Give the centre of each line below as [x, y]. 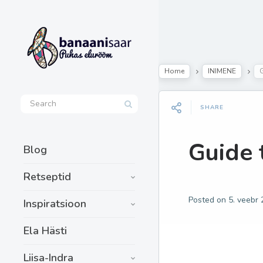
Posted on [208, 200]
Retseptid [47, 176]
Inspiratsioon [55, 203]
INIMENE [222, 71]
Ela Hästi [45, 230]
